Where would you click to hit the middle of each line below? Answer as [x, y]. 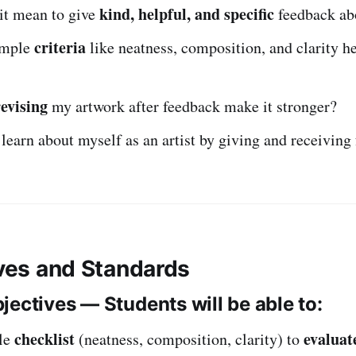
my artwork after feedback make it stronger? [192, 106]
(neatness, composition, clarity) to [189, 339]
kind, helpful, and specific [187, 14]
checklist [44, 339]
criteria [60, 47]
